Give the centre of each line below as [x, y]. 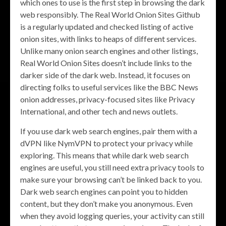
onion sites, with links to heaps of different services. [108, 38]
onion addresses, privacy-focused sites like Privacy [107, 99]
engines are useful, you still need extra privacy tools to [112, 167]
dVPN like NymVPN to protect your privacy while [106, 143]
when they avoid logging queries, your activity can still [112, 215]
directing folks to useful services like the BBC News [109, 87]
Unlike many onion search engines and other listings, [109, 50]
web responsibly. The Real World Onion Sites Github [110, 14]
